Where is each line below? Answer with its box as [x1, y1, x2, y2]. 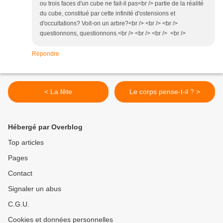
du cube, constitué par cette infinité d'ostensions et [40, 10, 175, 17]
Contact [8, 169, 32, 178]
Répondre [32, 50, 59, 58]
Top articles [8, 138, 44, 147]
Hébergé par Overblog [8, 123, 83, 131]
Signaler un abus [8, 185, 61, 193]
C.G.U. [8, 200, 29, 209]
